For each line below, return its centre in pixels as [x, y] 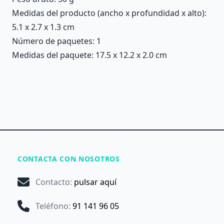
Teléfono [52, 206]
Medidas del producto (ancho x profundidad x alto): [109, 13]
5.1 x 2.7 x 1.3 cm [43, 27]
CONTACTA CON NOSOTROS [69, 159]
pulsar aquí [95, 182]
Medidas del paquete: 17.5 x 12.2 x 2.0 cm [89, 55]
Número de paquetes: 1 [56, 41]
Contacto [53, 182]
